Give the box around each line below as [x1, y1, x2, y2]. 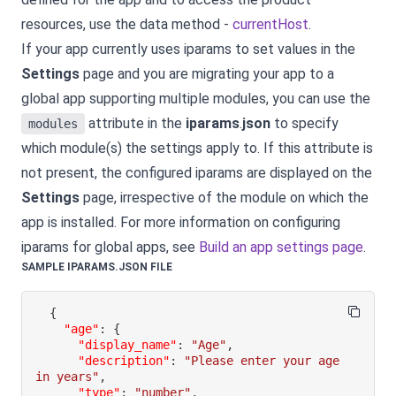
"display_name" [78, 338, 178, 353]
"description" [78, 354, 171, 369]
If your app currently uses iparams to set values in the [21, 40, 355, 57]
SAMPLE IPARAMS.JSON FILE [21, 260, 172, 273]
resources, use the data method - [21, 15, 232, 33]
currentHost [232, 15, 308, 33]
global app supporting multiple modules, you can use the [21, 89, 370, 107]
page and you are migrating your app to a [80, 65, 334, 82]
